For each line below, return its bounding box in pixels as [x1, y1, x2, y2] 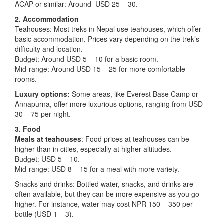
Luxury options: [15, 89, 70, 99]
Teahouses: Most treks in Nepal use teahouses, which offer [15, 24, 201, 34]
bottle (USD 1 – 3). [15, 209, 74, 219]
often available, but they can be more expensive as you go [15, 189, 199, 199]
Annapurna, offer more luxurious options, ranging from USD [15, 99, 203, 109]
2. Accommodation [15, 14, 79, 24]
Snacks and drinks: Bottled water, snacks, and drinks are [15, 179, 193, 189]
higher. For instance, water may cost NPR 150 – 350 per [15, 199, 193, 209]
